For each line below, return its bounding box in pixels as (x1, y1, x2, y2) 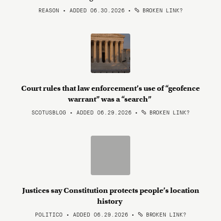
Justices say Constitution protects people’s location (22, 186, 199, 195)
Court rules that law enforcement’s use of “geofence (21, 84, 200, 93)
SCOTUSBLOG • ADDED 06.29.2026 (31, 108, 132, 116)
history (97, 197, 124, 206)
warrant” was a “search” (68, 95, 153, 104)
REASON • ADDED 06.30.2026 (38, 6, 125, 14)
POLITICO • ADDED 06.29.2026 (35, 210, 128, 218)
